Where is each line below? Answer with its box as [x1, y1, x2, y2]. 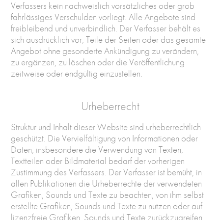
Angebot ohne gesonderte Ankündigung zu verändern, [11, 45, 199, 57]
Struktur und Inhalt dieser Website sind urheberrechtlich [11, 121, 201, 134]
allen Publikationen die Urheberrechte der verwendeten [11, 177, 202, 190]
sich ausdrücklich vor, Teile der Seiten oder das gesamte [11, 33, 206, 46]
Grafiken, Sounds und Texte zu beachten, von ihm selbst [11, 189, 204, 201]
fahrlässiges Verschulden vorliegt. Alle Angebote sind [11, 11, 196, 24]
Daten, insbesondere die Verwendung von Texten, [11, 143, 184, 156]
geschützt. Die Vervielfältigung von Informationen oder [11, 132, 198, 145]
